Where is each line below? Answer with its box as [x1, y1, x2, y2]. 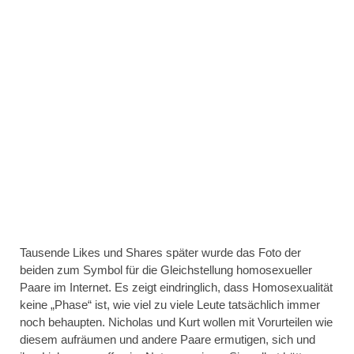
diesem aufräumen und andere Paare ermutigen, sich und [20, 333, 315, 347]
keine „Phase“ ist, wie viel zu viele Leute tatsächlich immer [20, 298, 320, 312]
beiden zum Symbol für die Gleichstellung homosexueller [20, 263, 312, 277]
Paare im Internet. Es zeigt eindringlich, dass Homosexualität [20, 281, 333, 295]
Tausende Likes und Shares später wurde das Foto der [20, 246, 301, 260]
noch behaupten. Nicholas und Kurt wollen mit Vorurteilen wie [20, 315, 333, 330]
